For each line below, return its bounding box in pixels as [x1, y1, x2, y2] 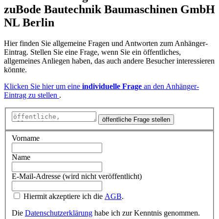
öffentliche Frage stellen [102, 115, 170, 123]
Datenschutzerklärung [25, 209, 92, 218]
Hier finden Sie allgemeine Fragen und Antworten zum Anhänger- [4, 39, 208, 48]
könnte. [4, 66, 27, 74]
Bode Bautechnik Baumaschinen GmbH [16, 3, 215, 16]
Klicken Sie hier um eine [4, 82, 82, 91]
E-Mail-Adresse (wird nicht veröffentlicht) [12, 172, 142, 181]
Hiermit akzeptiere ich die [23, 192, 105, 201]
